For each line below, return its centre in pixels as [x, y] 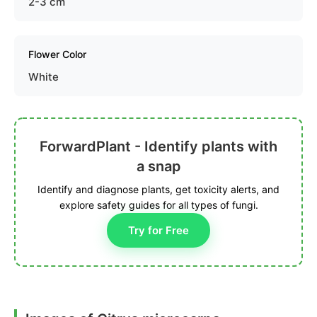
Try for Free [158, 231]
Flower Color [57, 54]
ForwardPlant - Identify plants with [158, 147]
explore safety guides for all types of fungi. [158, 205]
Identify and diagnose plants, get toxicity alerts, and [158, 190]
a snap [158, 167]
